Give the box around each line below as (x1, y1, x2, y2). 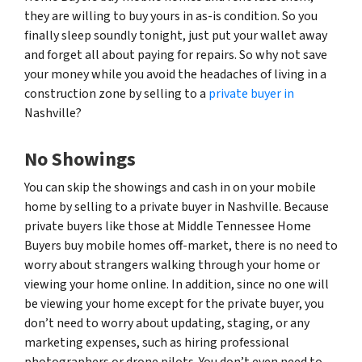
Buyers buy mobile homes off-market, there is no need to (24, 236, 338, 255)
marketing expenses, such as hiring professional (24, 333, 289, 351)
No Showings (24, 145, 136, 174)
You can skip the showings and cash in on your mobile (24, 178, 316, 196)
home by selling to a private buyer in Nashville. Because (24, 197, 329, 216)
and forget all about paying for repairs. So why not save (24, 45, 327, 64)
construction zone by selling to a (24, 84, 208, 103)
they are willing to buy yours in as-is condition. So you (24, 6, 318, 25)
